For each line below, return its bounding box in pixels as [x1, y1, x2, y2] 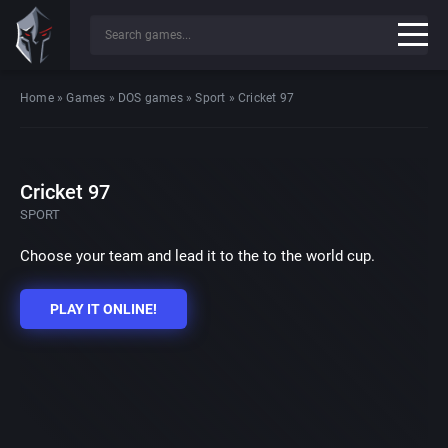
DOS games [118, 91, 183, 105]
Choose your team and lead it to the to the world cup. [20, 247, 375, 265]
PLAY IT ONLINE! [50, 301, 157, 317]
